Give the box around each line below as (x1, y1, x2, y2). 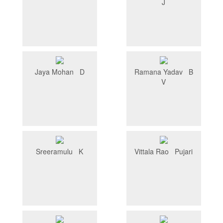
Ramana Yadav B (134, 67, 193, 77)
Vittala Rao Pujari (134, 146, 193, 157)
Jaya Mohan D (34, 67, 85, 77)
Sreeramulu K (36, 146, 83, 157)
